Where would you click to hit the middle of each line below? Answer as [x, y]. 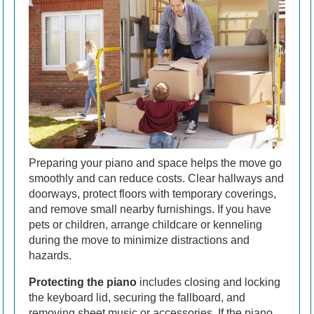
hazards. [50, 255]
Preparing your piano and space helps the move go [155, 163]
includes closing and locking [209, 282]
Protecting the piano [83, 282]
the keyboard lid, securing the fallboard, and [137, 297]
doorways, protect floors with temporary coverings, [152, 193]
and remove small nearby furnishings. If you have [150, 209]
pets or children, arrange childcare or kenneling [145, 224]
